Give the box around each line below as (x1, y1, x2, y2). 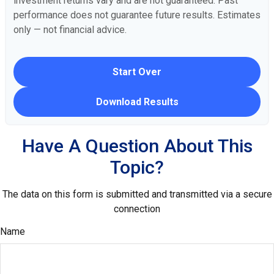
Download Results (95, 95, 179, 108)
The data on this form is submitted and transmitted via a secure (2, 188, 272, 200)
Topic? (110, 156, 164, 178)
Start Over (113, 65, 161, 78)
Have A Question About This (21, 135, 253, 157)
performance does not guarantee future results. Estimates (13, 9, 261, 21)
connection (114, 202, 160, 215)
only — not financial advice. (13, 23, 127, 35)
